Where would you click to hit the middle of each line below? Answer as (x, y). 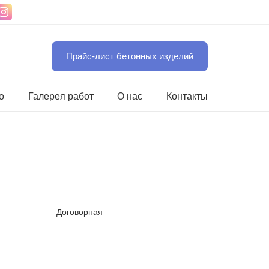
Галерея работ (61, 96)
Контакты (187, 96)
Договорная (80, 212)
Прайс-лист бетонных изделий (130, 56)
